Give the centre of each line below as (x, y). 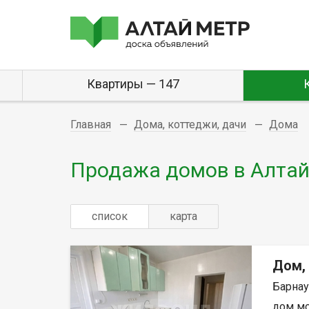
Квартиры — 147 (133, 84)
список (110, 216)
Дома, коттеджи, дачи (190, 124)
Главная (91, 124)
